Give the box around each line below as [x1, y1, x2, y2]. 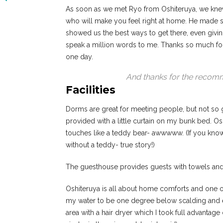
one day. [66, 53, 93, 61]
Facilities [66, 84, 115, 97]
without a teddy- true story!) [66, 141, 155, 149]
